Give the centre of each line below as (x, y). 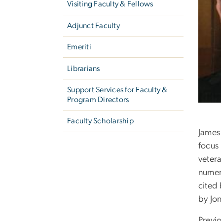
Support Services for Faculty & (117, 90)
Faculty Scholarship (100, 121)
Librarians (84, 68)
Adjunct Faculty (93, 25)
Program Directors (98, 99)
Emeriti (79, 47)
